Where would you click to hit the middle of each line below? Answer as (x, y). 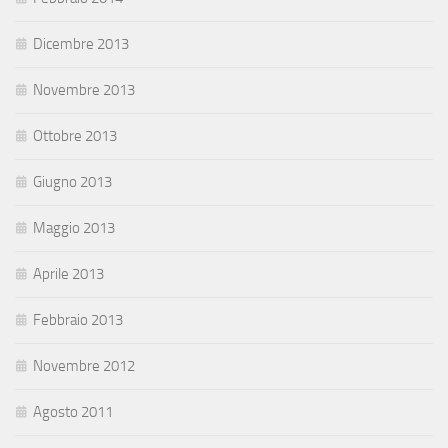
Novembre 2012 (84, 366)
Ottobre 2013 (75, 136)
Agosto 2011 (73, 412)
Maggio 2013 (74, 228)
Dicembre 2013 (81, 44)
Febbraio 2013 (78, 320)
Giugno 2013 (72, 182)
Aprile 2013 (68, 274)
